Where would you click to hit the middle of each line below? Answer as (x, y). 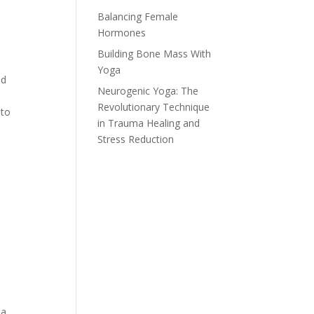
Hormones (122, 33)
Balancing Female (138, 16)
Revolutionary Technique (154, 107)
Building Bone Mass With (155, 54)
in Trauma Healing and (149, 123)
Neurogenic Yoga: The (148, 91)
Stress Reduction (136, 139)
